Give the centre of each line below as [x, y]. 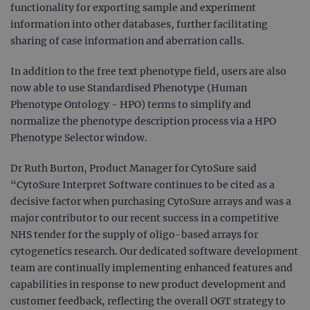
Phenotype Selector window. [79, 138]
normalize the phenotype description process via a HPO [143, 121]
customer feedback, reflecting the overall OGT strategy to [148, 301]
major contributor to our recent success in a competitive [145, 218]
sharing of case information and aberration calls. [127, 41]
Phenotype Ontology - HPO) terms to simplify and [131, 105]
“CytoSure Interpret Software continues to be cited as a [143, 185]
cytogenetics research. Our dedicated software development [154, 252]
